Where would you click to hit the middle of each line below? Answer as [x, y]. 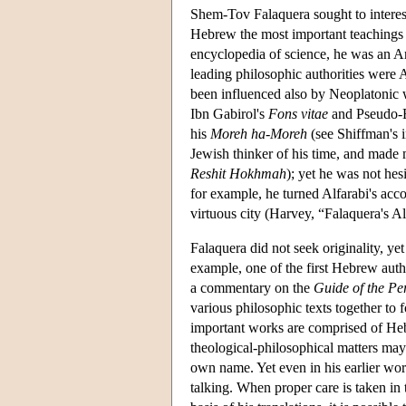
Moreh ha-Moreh [259, 133]
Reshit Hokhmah [238, 173]
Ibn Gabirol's [229, 113]
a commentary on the [252, 287]
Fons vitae [298, 113]
